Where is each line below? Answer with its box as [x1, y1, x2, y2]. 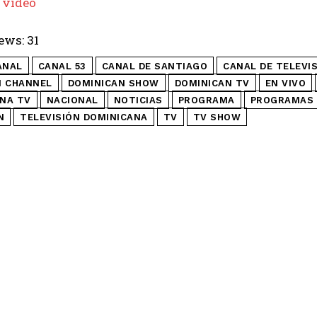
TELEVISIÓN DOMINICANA [20, 112, 148, 123]
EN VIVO [265, 78, 306, 89]
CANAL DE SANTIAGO [101, 61, 207, 72]
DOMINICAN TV [174, 78, 250, 89]
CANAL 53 [38, 61, 86, 72]
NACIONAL [46, 95, 98, 106]
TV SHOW [192, 112, 241, 123]
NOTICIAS [113, 95, 163, 106]
